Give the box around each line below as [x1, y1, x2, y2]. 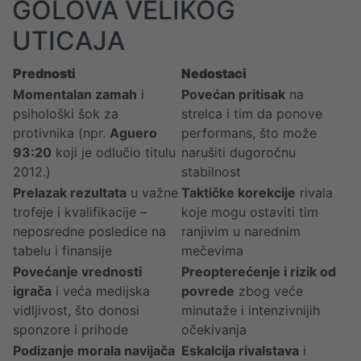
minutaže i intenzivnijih [181, 302, 320, 318]
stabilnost [181, 164, 241, 180]
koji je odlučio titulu [52, 144, 176, 160]
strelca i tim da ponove [181, 106, 322, 122]
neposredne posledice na [13, 223, 166, 239]
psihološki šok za [13, 106, 118, 122]
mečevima [181, 243, 243, 259]
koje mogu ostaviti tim [181, 204, 318, 220]
